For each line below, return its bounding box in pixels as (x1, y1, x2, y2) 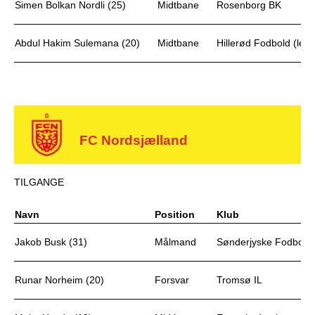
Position (155, 209, 195, 220)
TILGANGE (14, 176, 64, 188)
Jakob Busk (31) (15, 236, 87, 247)
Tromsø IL (217, 274, 262, 285)
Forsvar (155, 274, 189, 285)
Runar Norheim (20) (15, 274, 104, 285)
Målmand (155, 236, 196, 247)
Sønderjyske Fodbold (217, 236, 311, 247)
